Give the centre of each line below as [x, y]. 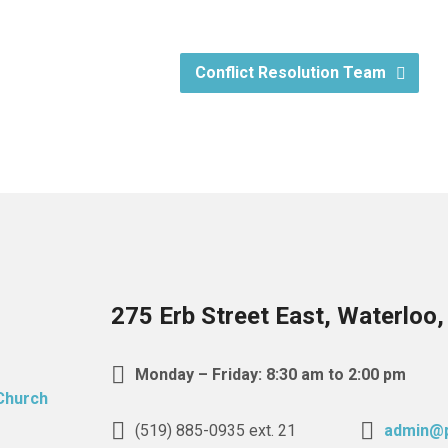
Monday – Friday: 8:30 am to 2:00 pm [268, 375]
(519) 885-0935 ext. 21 [213, 431]
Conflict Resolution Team [292, 72]
